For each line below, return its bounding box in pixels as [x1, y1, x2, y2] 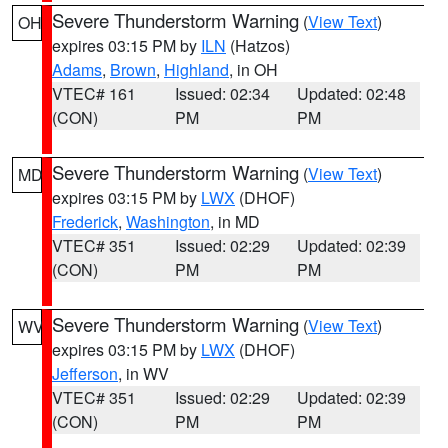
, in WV [118, 362, 169, 385]
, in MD [210, 210, 260, 233]
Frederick [52, 210, 118, 233]
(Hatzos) [226, 34, 290, 57]
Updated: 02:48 [297, 82, 407, 105]
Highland [164, 58, 229, 81]
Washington [126, 210, 210, 233]
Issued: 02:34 [174, 82, 270, 105]
